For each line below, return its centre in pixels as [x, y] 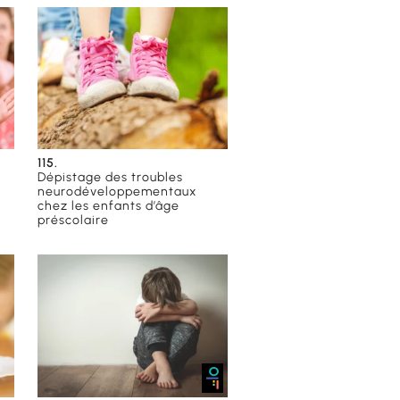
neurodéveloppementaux [117, 192]
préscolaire [74, 221]
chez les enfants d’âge [109, 206]
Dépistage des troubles [111, 178]
